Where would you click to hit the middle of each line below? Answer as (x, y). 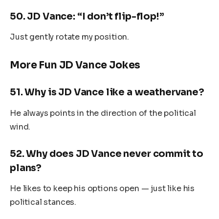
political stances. (43, 202)
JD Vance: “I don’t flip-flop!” (96, 16)
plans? (26, 168)
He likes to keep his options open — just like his (102, 189)
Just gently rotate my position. (70, 37)
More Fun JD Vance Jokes (75, 65)
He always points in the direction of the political (103, 113)
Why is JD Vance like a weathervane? (114, 92)
